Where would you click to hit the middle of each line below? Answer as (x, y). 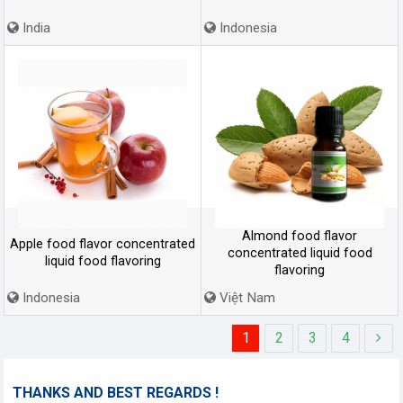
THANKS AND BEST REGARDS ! (116, 393)
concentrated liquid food (300, 253)
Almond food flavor (300, 236)
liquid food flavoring (103, 261)
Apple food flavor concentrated (103, 244)
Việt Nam (246, 298)
